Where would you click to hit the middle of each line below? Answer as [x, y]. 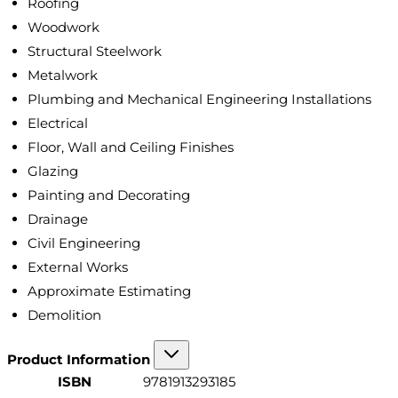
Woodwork [63, 28]
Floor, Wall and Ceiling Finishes [130, 147]
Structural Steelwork [94, 52]
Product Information [79, 360]
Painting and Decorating [108, 195]
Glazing [52, 171]
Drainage [57, 219]
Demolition [64, 315]
